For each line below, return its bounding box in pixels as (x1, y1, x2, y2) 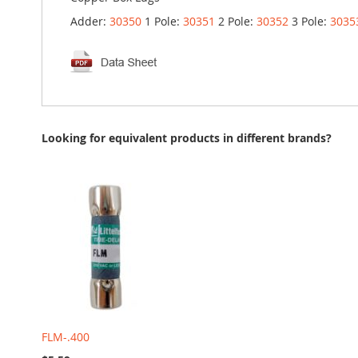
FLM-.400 (42, 329, 89, 344)
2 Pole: (215, 14, 257, 29)
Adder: (70, 14, 109, 29)
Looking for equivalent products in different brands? (42, 130, 332, 145)
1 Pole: (141, 14, 183, 29)
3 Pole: (288, 14, 330, 29)
